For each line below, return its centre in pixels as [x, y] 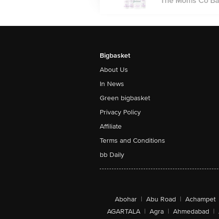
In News [112, 84]
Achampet [200, 199]
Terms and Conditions [132, 141]
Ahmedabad [191, 211]
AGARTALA [123, 211]
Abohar [126, 199]
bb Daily [112, 155]
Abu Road [161, 199]
